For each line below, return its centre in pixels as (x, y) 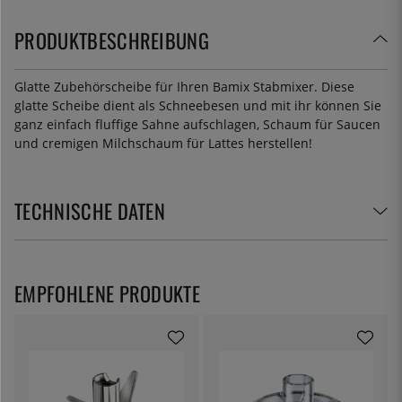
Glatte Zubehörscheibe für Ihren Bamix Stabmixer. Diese (184, 86)
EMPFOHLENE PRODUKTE (108, 293)
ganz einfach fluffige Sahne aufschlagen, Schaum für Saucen (197, 124)
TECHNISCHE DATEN (90, 210)
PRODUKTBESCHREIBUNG (112, 39)
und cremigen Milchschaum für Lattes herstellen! (163, 143)
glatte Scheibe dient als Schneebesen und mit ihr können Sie (198, 105)
